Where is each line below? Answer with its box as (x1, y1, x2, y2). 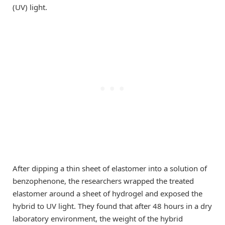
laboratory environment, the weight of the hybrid (13, 213, 183, 224)
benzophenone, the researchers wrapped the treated (13, 176, 194, 186)
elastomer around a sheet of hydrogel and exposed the (13, 188, 202, 199)
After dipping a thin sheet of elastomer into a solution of (13, 163, 207, 174)
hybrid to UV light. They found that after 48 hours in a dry (13, 201, 212, 211)
